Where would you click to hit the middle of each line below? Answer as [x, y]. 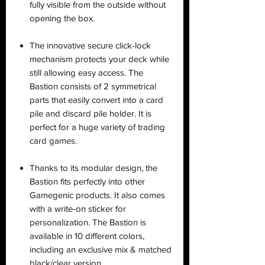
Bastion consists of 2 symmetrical [93, 86]
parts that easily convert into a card [96, 99]
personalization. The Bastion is [88, 222]
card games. [54, 140]
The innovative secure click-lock [90, 45]
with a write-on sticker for [78, 208]
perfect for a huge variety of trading [97, 127]
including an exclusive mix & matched [101, 249]
